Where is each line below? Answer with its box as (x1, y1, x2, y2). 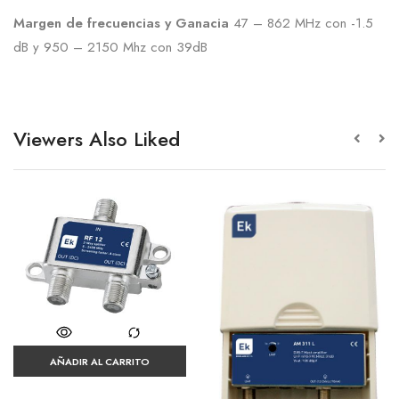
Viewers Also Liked (13, 125, 180, 154)
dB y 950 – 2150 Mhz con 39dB (13, 37, 208, 58)
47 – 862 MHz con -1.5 (229, 13, 373, 34)
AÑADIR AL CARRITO (50, 354, 150, 370)
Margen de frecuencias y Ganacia (13, 13, 229, 34)
